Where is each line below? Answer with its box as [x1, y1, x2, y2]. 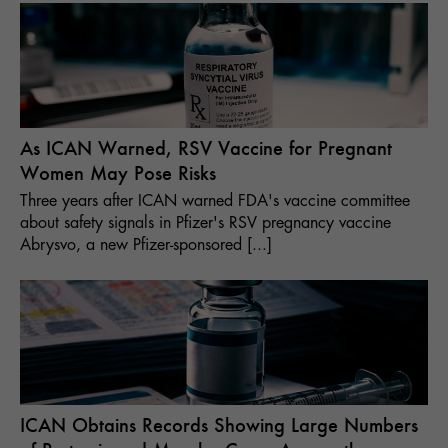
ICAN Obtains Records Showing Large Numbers [20, 413, 418, 439]
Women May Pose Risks [20, 161, 216, 187]
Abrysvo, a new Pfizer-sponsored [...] [20, 237, 272, 254]
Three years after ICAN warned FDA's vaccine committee [20, 193, 410, 210]
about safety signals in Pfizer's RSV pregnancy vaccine [20, 215, 391, 232]
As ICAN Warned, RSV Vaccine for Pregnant [20, 136, 392, 162]
